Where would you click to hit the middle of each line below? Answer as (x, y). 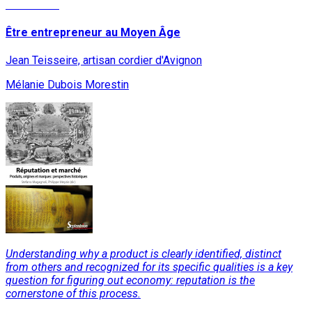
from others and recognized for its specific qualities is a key (149, 267)
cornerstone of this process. (73, 294)
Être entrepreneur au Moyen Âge (93, 33)
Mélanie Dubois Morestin (67, 85)
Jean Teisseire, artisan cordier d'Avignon (104, 61)
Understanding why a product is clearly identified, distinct (143, 254)
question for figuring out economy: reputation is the (130, 281)
